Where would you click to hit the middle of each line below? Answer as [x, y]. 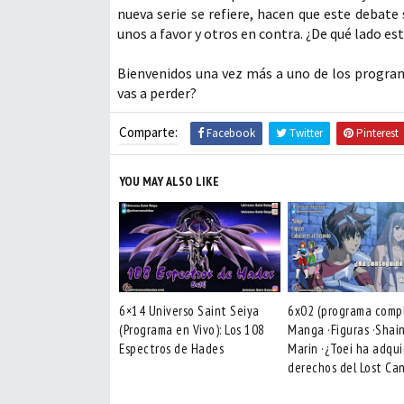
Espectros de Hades [171, 349]
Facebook [230, 133]
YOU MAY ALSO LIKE [169, 181]
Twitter [305, 133]
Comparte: [148, 132]
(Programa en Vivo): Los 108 [192, 330]
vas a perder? [157, 93]
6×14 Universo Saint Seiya [189, 311]
